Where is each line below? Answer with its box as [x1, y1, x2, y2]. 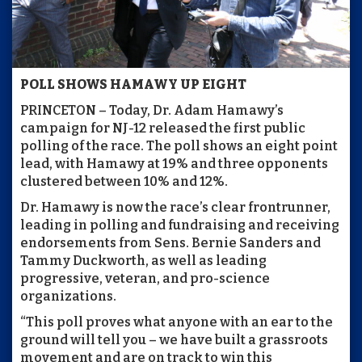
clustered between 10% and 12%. [20, 173, 228, 189]
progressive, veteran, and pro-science [20, 270, 270, 286]
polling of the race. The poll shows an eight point [20, 137, 338, 154]
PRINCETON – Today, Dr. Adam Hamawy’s [20, 102, 284, 118]
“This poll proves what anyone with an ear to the [20, 314, 333, 330]
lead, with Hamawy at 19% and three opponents [20, 155, 328, 171]
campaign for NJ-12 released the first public [20, 120, 305, 136]
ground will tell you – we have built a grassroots [20, 331, 328, 347]
